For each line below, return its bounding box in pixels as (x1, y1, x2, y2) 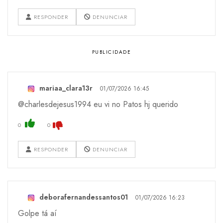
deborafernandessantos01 (39, 192, 128, 203)
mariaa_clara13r (39, 83, 93, 94)
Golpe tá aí (18, 208, 57, 220)
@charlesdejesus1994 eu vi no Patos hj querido (18, 99, 178, 111)
